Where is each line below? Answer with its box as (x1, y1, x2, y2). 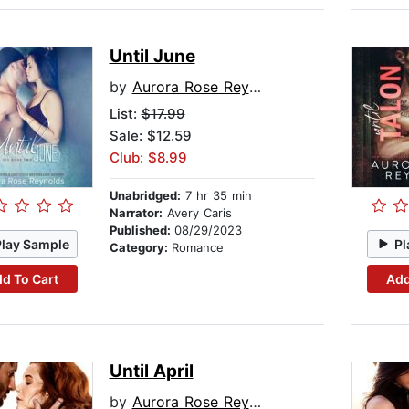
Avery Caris (162, 205, 232, 221)
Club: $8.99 (109, 149, 187, 167)
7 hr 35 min (180, 188, 252, 204)
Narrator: (109, 205, 163, 221)
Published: (109, 223, 174, 238)
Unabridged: (109, 188, 181, 204)
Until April (109, 361, 194, 383)
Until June (109, 46, 195, 68)
